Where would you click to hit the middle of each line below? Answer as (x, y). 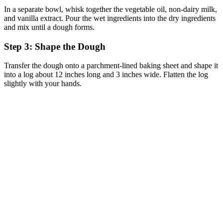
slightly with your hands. (43, 84)
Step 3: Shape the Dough (55, 46)
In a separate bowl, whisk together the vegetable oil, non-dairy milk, (111, 9)
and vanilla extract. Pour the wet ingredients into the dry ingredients (110, 18)
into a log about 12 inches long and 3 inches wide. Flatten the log (106, 75)
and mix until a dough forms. (49, 27)
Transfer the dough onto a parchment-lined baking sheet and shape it (111, 66)
